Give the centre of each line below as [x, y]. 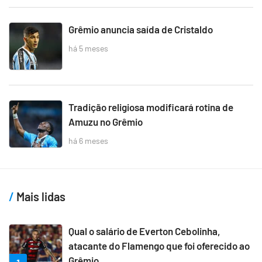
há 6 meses [88, 140]
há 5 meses [88, 48]
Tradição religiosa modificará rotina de [151, 107]
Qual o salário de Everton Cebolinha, [144, 231]
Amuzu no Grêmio [106, 122]
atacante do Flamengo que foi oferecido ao [159, 246]
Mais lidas [40, 197]
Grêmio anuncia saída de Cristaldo [141, 30]
